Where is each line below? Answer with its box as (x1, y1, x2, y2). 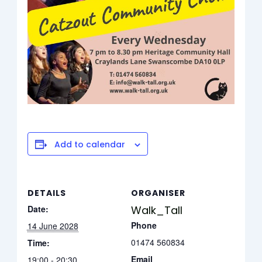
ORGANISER (131, 187, 185, 199)
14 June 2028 (27, 220, 78, 232)
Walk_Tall (131, 203, 182, 218)
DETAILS (27, 187, 66, 199)
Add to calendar (54, 139, 125, 151)
